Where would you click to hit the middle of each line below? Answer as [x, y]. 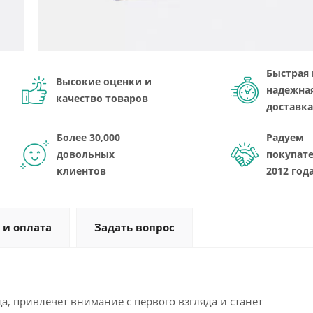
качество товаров [102, 98]
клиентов [81, 171]
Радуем [285, 137]
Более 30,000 [88, 137]
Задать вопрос [134, 227]
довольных [85, 154]
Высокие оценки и [103, 81]
